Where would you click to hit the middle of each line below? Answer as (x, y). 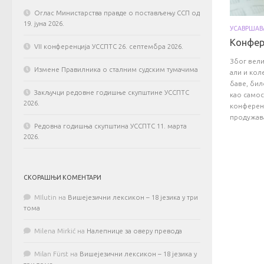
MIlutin (45, 197)
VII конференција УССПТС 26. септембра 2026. (109, 47)
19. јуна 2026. (44, 24)
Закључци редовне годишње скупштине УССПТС (112, 93)
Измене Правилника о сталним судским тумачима (116, 70)
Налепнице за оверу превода (134, 231)
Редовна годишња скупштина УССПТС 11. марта (110, 126)
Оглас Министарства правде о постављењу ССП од (117, 13)
